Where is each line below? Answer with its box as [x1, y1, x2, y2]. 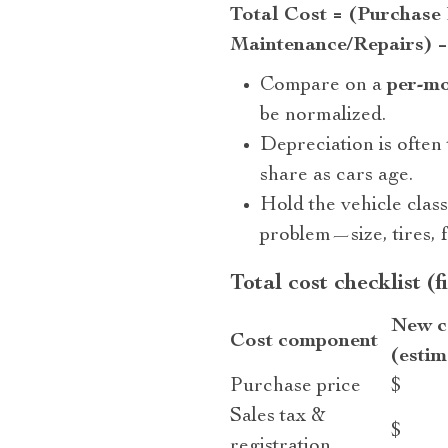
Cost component [229, 332, 378, 352]
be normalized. [259, 106, 386, 126]
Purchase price [229, 377, 361, 397]
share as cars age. [259, 166, 413, 186]
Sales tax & [229, 407, 326, 427]
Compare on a [259, 76, 387, 96]
